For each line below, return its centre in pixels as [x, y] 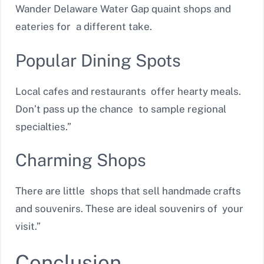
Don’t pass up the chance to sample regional [121, 109]
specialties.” [43, 126]
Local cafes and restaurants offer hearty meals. [128, 91]
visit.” [28, 227]
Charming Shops [81, 160]
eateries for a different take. [84, 27]
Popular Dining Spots [98, 60]
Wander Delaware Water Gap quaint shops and [123, 9]
